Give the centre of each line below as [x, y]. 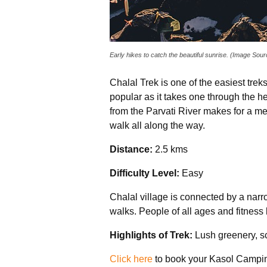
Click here [131, 259]
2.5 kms [171, 149]
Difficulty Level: [145, 173]
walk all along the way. [157, 125]
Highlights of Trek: [152, 235]
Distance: [132, 149]
